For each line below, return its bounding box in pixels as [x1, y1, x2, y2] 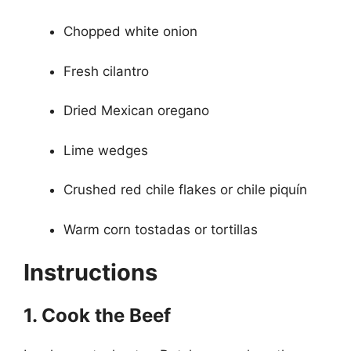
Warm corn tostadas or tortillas [63, 221, 258, 237]
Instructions [24, 259, 157, 286]
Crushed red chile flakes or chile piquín [63, 182, 307, 197]
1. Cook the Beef [24, 304, 171, 327]
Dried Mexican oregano [63, 103, 209, 118]
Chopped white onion [63, 24, 197, 39]
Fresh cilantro [63, 63, 149, 79]
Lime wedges [63, 142, 148, 158]
